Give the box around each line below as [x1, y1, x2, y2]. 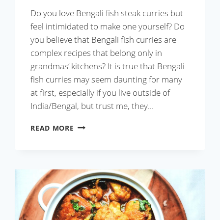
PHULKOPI [73, 137, 114, 148]
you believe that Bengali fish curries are [30, 33, 177, 45]
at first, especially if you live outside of [30, 86, 170, 98]
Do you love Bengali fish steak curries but [30, 7, 184, 19]
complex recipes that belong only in [30, 47, 163, 58]
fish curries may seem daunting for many [30, 73, 183, 85]
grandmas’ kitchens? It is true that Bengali [30, 60, 185, 72]
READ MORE [30, 123, 74, 133]
